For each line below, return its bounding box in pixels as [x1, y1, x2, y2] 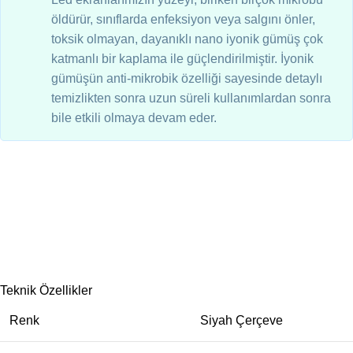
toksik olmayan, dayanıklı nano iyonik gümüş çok [51, 32, 323, 46]
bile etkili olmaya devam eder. [51, 111, 217, 125]
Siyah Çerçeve [200, 314, 283, 328]
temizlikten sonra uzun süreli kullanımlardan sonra [51, 91, 331, 106]
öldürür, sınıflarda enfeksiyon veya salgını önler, [51, 13, 315, 27]
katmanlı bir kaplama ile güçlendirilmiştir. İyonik [51, 52, 314, 66]
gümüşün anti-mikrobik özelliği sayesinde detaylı [51, 72, 322, 86]
